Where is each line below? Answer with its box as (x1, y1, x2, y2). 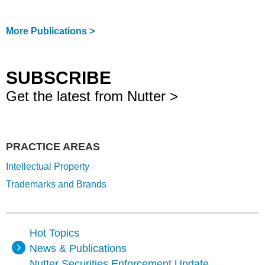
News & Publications (30, 243, 127, 254)
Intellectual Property (6, 161, 89, 172)
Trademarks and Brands (6, 179, 106, 189)
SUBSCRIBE (6, 68, 111, 88)
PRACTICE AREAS (6, 141, 100, 153)
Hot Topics (30, 227, 79, 239)
